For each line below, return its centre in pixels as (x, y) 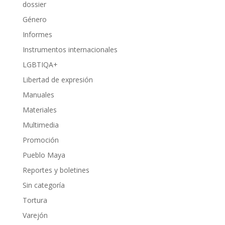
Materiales (39, 110)
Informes (37, 35)
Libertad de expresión (58, 80)
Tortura (35, 200)
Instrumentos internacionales (70, 50)
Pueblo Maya (44, 155)
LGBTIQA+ (40, 65)
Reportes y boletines (56, 170)
